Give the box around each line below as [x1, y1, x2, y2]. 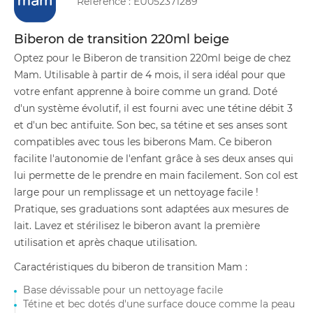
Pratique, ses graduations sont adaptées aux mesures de [14, 203, 289, 215]
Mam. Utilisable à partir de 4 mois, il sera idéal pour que [14, 68, 285, 81]
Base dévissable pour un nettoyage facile [23, 284, 223, 296]
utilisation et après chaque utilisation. [14, 236, 197, 249]
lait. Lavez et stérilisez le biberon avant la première [14, 219, 260, 232]
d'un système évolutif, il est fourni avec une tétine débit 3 [14, 102, 293, 115]
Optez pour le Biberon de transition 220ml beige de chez [14, 52, 291, 64]
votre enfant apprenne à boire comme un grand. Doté [14, 85, 277, 98]
